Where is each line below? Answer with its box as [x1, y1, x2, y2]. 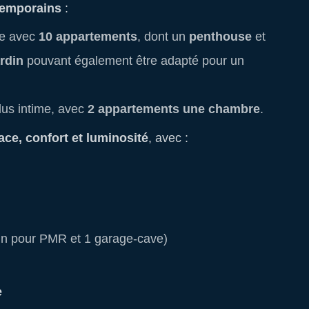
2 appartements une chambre [88, 102, 260, 116]
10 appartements [39, 30, 137, 43]
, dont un [137, 30, 189, 43]
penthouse [189, 30, 252, 43]
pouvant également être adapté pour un [23, 54, 244, 68]
